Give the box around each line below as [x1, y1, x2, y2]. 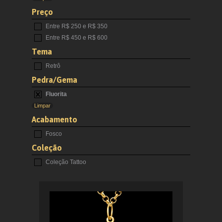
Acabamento [32, 115, 77, 124]
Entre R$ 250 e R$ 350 [44, 23, 108, 30]
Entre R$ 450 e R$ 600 [44, 34, 108, 42]
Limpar [34, 103, 51, 109]
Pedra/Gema [32, 75, 77, 85]
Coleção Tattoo [44, 159, 86, 166]
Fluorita [44, 91, 67, 98]
